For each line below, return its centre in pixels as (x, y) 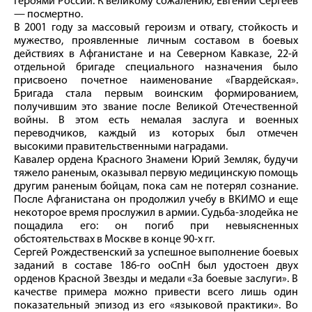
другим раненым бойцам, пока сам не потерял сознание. (156, 187)
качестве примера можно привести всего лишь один (156, 293)
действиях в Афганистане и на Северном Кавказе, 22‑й (156, 55)
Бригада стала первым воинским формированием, (156, 94)
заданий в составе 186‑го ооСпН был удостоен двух (156, 266)
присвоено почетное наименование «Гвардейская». (156, 81)
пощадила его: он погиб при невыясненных (156, 227)
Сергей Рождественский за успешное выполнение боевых (156, 253)
